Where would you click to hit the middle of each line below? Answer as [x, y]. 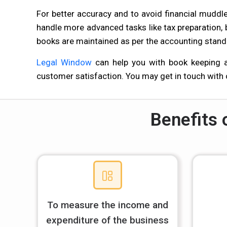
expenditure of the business [108, 220]
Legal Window [64, 62]
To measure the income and [107, 205]
